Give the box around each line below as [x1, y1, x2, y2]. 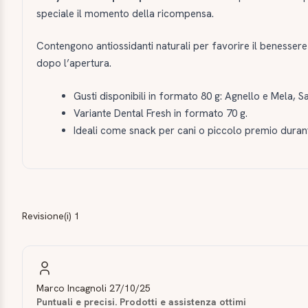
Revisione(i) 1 [22, 209, 80, 222]
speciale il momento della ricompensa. [36, 6, 214, 21]
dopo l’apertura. [36, 56, 111, 71]
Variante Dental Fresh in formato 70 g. [74, 106, 247, 120]
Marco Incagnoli [36, 282, 107, 295]
